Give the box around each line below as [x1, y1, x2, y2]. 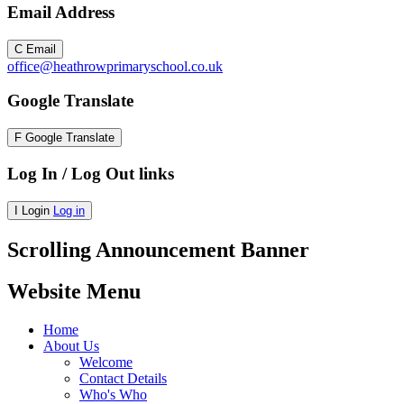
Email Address [7, 3, 115, 23]
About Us [43, 338, 99, 354]
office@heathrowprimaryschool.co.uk [7, 58, 223, 74]
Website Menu [7, 280, 141, 304]
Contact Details [79, 371, 167, 387]
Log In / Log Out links [7, 163, 174, 183]
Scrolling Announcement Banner [7, 237, 309, 262]
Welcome [79, 354, 133, 371]
